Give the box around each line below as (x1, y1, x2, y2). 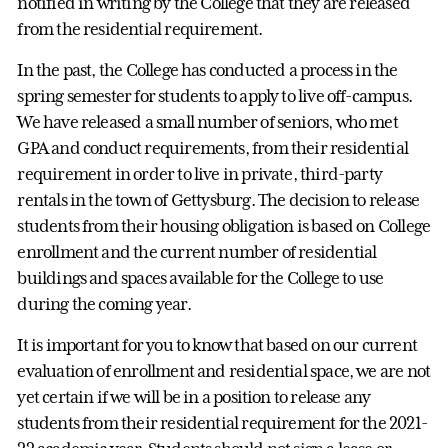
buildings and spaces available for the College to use (17, 267, 384, 288)
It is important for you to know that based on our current (17, 334, 417, 355)
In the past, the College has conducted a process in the (17, 59, 398, 80)
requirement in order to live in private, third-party (17, 163, 383, 184)
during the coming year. (17, 293, 191, 314)
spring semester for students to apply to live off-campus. (17, 85, 412, 106)
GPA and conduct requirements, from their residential (17, 137, 409, 158)
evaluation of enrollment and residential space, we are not (17, 360, 431, 381)
